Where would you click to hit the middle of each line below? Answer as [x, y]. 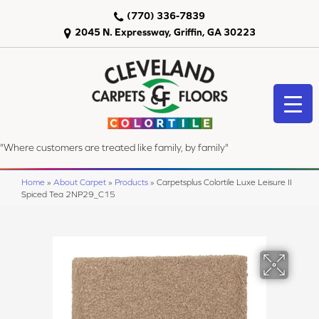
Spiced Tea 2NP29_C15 [68, 194]
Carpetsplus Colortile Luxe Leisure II [224, 182]
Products [131, 182]
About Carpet [80, 182]
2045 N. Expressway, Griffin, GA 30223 [165, 32]
